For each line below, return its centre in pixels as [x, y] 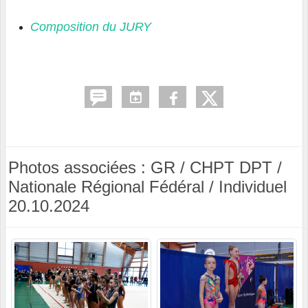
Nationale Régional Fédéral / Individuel [147, 187]
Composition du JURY [91, 27]
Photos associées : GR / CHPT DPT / [145, 168]
